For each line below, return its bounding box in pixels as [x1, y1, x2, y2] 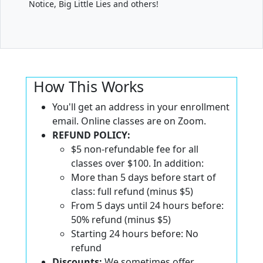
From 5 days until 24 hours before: [71, 198, 224, 212]
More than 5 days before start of [71, 170, 216, 184]
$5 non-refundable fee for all [71, 142, 198, 156]
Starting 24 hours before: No [71, 227, 198, 240]
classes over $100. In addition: [71, 156, 204, 170]
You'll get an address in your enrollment [52, 100, 230, 113]
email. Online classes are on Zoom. [52, 114, 206, 127]
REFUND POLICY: [52, 128, 130, 141]
